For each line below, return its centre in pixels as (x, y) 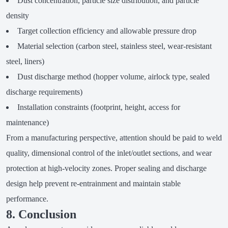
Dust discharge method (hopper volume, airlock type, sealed (113, 77)
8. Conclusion (41, 215)
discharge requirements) (44, 92)
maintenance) (27, 123)
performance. (27, 199)
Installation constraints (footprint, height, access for (98, 107)
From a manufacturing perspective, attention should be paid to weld (114, 138)
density (17, 16)
